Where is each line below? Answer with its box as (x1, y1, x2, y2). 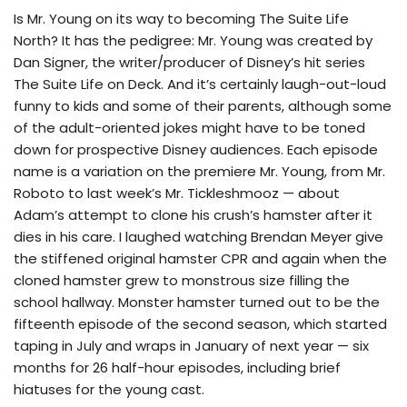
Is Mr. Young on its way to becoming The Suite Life (14, 8, 349, 28)
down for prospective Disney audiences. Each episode (14, 139, 378, 159)
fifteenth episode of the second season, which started (14, 313, 387, 333)
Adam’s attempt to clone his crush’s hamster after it (14, 204, 372, 224)
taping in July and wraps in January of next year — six (14, 335, 369, 355)
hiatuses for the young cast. (14, 379, 204, 399)
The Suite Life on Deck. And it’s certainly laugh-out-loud (14, 74, 386, 94)
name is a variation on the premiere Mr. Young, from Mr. (14, 161, 385, 181)
